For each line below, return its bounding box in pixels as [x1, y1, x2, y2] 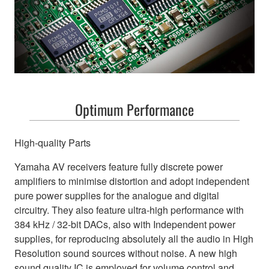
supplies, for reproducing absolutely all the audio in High [14, 232, 253, 246]
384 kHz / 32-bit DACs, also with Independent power [14, 217, 235, 232]
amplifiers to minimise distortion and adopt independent [14, 174, 249, 189]
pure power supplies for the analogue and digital [14, 189, 219, 203]
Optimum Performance [75, 98, 194, 121]
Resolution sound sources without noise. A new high [14, 246, 237, 261]
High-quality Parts [14, 136, 91, 150]
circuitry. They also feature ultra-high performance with [14, 203, 244, 217]
